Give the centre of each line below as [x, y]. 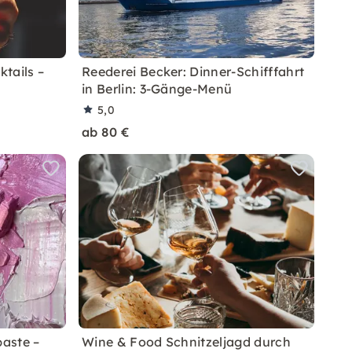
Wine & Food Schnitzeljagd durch [186, 342]
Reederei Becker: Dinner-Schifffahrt [193, 71]
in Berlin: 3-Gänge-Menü [157, 89]
